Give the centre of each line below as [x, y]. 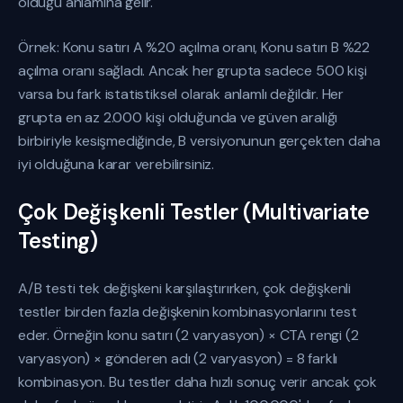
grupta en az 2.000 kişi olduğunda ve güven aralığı [178, 117]
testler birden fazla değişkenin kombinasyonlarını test [188, 312]
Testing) [58, 241]
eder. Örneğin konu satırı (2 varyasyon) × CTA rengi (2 [188, 335]
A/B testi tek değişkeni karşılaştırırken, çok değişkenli [185, 288]
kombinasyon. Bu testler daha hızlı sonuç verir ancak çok [198, 382]
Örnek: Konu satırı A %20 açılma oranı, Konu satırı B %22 [194, 47]
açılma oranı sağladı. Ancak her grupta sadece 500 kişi [193, 71]
